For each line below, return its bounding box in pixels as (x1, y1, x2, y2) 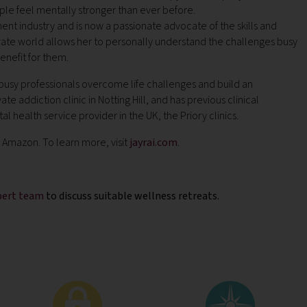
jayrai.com (130, 135, 177, 150)
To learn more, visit (42, 135, 130, 150)
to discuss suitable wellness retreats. (44, 188, 221, 204)
